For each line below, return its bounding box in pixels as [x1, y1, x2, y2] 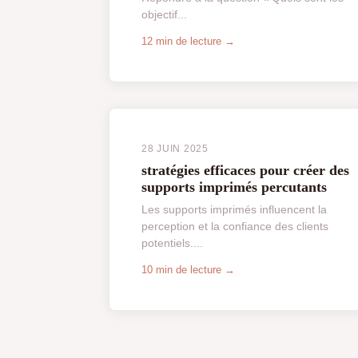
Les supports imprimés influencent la [141, 203, 327, 216]
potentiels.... [141, 237, 203, 249]
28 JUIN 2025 [141, 142, 209, 154]
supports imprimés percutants [141, 179, 327, 196]
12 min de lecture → [141, 34, 235, 47]
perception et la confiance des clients [141, 220, 328, 233]
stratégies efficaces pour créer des [141, 162, 349, 179]
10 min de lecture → [141, 263, 235, 276]
